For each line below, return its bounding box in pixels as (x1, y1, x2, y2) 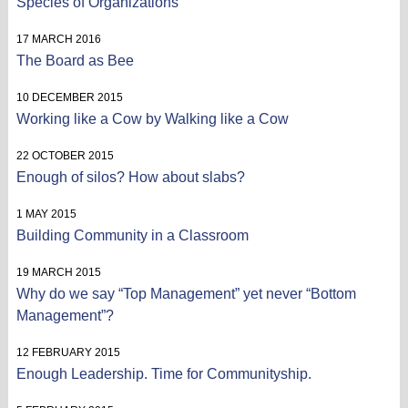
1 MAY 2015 (15, 207, 76, 220)
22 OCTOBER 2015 (15, 148, 114, 162)
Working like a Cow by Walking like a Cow (15, 110, 289, 127)
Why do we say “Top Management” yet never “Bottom (15, 285, 356, 301)
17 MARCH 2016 (15, 32, 101, 46)
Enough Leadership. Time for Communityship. (15, 365, 311, 382)
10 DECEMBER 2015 (15, 90, 123, 104)
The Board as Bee (15, 52, 134, 68)
